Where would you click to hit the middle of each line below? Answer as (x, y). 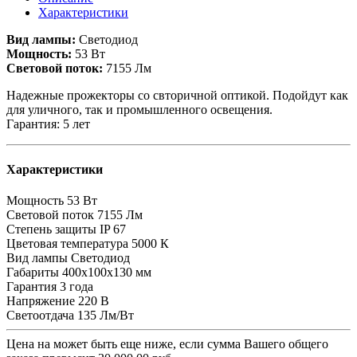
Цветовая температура (67, 244)
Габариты (33, 273)
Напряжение (41, 301)
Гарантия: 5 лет (48, 124)
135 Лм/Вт (106, 316)
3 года (76, 287)
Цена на (30, 344)
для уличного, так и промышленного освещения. (139, 109)
